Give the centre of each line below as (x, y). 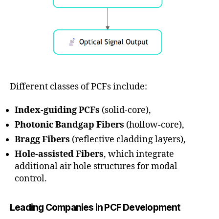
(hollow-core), (154, 125)
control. (31, 178)
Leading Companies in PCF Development (95, 207)
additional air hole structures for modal (96, 166)
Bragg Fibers (42, 139)
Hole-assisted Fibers (59, 154)
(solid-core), (125, 110)
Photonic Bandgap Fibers (69, 125)
